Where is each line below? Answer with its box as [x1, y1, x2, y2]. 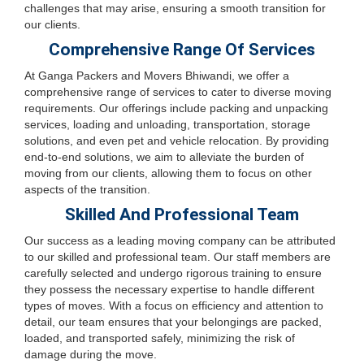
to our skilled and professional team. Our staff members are [24, 250, 331, 263]
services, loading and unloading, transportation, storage [24, 118, 310, 131]
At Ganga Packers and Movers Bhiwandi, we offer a [24, 69, 289, 82]
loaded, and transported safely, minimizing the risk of [24, 331, 295, 344]
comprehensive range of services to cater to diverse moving [24, 85, 331, 98]
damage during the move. [24, 348, 157, 361]
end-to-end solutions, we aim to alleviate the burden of [24, 150, 304, 163]
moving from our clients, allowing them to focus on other [24, 167, 312, 180]
